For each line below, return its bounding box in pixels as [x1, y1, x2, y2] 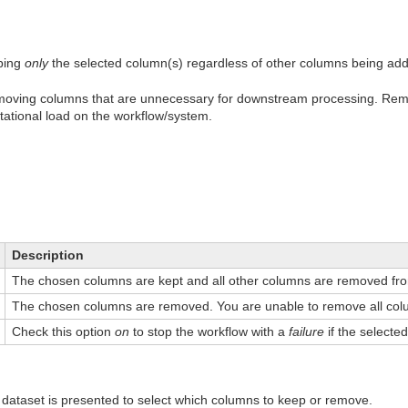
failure [289, 323, 324, 339]
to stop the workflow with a [129, 323, 289, 339]
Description [12, 247, 84, 262]
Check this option [12, 323, 115, 339]
